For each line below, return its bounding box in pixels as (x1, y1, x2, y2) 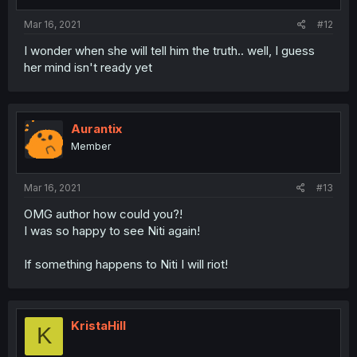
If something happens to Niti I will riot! (24, 256, 228, 272)
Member (71, 140, 111, 153)
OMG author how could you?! (24, 206, 182, 222)
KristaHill (71, 317, 126, 333)
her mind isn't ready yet (24, 60, 152, 76)
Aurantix (71, 121, 122, 137)
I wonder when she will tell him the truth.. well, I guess (24, 43, 315, 59)
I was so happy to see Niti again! (24, 222, 200, 238)
